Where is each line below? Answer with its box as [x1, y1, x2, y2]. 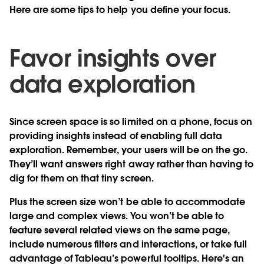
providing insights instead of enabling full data [9, 129, 222, 142]
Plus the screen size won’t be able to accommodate [9, 195, 245, 208]
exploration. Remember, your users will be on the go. [9, 143, 247, 156]
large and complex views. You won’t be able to [9, 209, 224, 222]
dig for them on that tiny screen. [9, 171, 154, 184]
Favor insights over [9, 42, 216, 74]
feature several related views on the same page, [9, 223, 230, 236]
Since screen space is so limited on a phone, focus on [9, 115, 253, 128]
